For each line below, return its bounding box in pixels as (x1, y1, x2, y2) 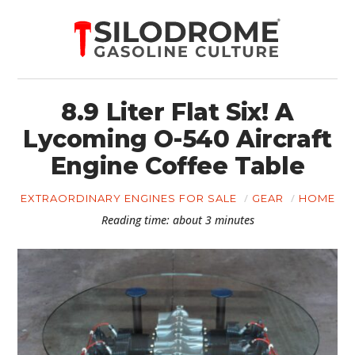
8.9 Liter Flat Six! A (61, 97, 294, 127)
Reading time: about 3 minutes (101, 212, 254, 227)
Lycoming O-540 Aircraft (23, 124, 332, 154)
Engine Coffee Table (50, 151, 305, 181)
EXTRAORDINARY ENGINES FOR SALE (20, 192, 237, 204)
